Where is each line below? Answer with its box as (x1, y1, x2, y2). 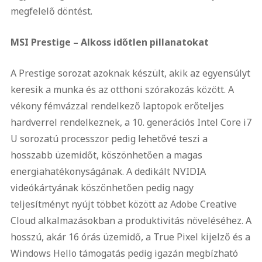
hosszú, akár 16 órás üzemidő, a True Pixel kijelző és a (10, 230, 250, 243)
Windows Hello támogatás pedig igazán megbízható (10, 247, 238, 260)
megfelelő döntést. (10, 5, 92, 18)
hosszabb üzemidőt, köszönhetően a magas (10, 149, 202, 161)
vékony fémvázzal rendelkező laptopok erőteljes (10, 99, 224, 112)
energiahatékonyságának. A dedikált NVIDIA (10, 165, 206, 178)
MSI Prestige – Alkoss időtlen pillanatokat (10, 36, 209, 49)
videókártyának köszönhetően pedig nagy (10, 181, 194, 194)
